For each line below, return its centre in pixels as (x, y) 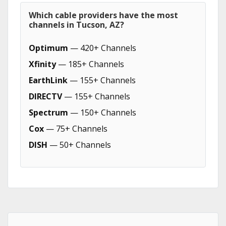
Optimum (48, 48)
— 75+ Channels (76, 129)
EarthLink (48, 80)
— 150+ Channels (102, 112)
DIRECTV (45, 96)
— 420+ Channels (102, 48)
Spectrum (48, 112)
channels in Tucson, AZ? (76, 25)
